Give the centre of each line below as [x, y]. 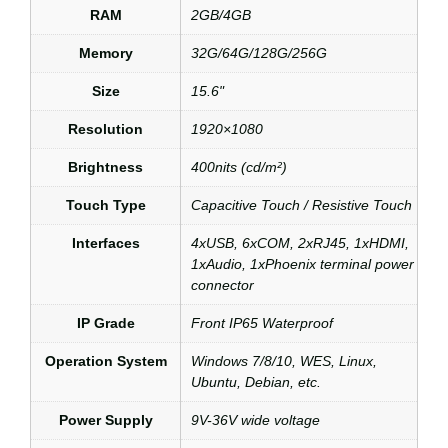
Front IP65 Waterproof [262, 323]
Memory [105, 53]
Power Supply [105, 420]
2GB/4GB [221, 15]
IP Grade [105, 323]
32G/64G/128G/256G [259, 53]
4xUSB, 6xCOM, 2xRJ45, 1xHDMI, [300, 243]
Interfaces [105, 243]
